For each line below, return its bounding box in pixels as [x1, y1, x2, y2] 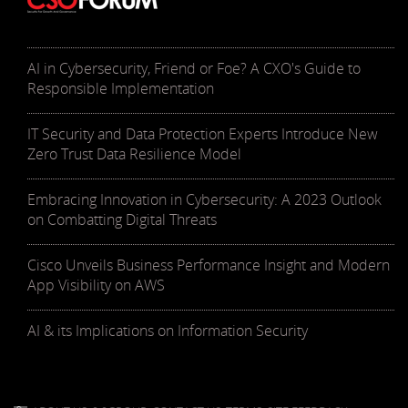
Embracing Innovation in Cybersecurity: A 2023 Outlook [27, 189, 382, 210]
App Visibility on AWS [27, 275, 165, 296]
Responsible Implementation [27, 78, 214, 99]
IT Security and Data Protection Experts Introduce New [27, 124, 378, 145]
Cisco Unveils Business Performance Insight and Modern [27, 255, 390, 276]
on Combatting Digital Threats [27, 209, 217, 230]
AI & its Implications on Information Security [27, 321, 308, 342]
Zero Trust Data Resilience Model [27, 144, 241, 165]
